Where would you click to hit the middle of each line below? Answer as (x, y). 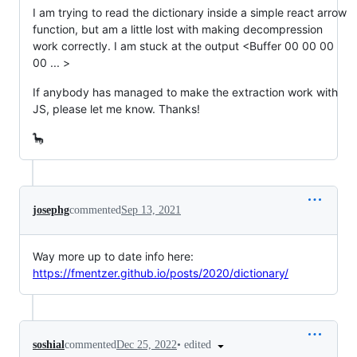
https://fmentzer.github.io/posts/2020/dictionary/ (161, 273)
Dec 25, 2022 (147, 345)
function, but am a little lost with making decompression (178, 29)
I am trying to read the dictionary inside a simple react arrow (190, 12)
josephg (51, 210)
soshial (49, 345)
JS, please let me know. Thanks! (116, 109)
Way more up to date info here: (113, 256)
